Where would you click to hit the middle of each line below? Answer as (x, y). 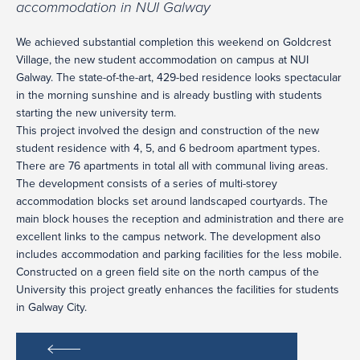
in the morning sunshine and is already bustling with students (169, 95)
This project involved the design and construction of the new (168, 131)
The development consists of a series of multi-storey (147, 184)
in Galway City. (51, 307)
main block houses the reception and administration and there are (180, 219)
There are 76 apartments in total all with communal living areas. (172, 166)
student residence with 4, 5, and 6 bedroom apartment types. (168, 148)
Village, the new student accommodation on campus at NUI (162, 60)
